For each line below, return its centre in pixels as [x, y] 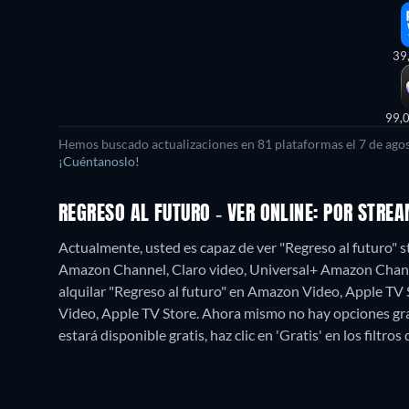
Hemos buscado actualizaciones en [158, 144]
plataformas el [315, 144]
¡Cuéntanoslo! [99, 162]
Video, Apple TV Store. [130, 313]
